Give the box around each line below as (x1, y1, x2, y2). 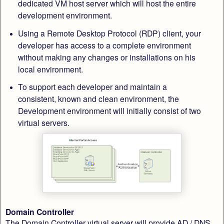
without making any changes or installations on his (17, 51, 195, 62)
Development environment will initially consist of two (17, 105, 201, 116)
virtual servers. (17, 117, 71, 128)
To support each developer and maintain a (17, 81, 167, 92)
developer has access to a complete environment (17, 39, 191, 50)
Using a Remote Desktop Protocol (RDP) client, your (17, 27, 201, 38)
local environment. (17, 63, 83, 74)
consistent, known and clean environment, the (17, 93, 179, 104)
